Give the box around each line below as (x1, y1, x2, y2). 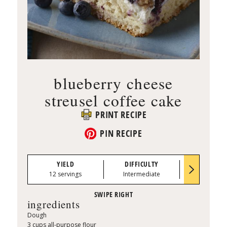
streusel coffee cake (45, 89, 182, 111)
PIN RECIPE (100, 127, 142, 140)
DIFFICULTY (125, 159, 159, 169)
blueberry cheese (54, 72, 173, 94)
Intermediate (123, 170, 160, 179)
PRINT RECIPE (95, 108, 147, 121)
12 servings (49, 170, 82, 179)
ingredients (27, 197, 80, 212)
